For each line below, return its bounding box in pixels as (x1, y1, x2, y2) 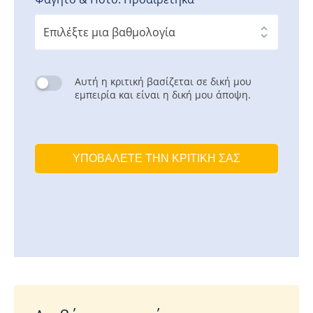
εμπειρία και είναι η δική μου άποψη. (74, 88, 251, 102)
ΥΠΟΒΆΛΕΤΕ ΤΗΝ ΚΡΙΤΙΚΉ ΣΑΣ (73, 152, 240, 165)
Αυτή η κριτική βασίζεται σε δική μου (74, 75, 252, 89)
